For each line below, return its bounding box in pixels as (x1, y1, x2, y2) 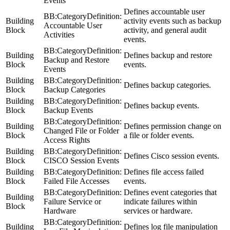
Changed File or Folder (44, 126, 119, 135)
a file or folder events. (124, 130, 194, 140)
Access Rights (44, 135, 90, 144)
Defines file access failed (124, 167, 204, 176)
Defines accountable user (124, 7, 205, 16)
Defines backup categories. (124, 80, 211, 89)
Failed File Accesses (44, 176, 109, 185)
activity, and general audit (124, 25, 206, 34)
